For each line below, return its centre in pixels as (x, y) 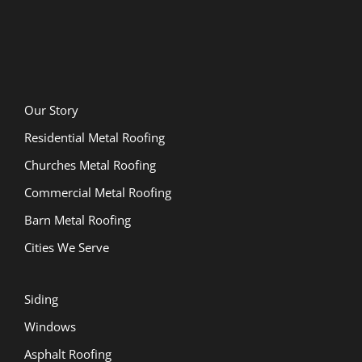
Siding (41, 299)
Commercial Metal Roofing (97, 192)
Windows (50, 326)
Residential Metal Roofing (94, 137)
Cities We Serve (66, 247)
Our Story (51, 109)
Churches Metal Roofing (90, 164)
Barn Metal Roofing (77, 219)
